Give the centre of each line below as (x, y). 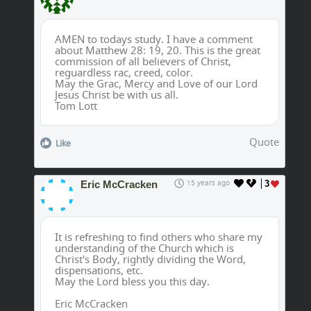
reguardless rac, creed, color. (124, 73)
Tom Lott (76, 106)
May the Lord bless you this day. (132, 281)
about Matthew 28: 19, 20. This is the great (158, 50)
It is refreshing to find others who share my (159, 237)
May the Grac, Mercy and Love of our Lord (156, 84)
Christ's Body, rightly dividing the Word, (150, 259)
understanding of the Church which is (144, 248)
